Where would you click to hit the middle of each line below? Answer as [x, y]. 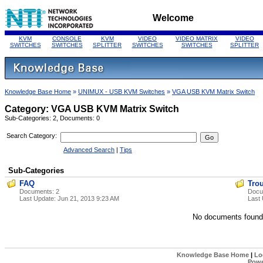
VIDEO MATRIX [197, 38]
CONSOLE [67, 38]
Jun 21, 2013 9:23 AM [88, 199]
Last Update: [38, 199]
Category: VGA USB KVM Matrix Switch [92, 109]
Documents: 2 [39, 192]
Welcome [173, 18]
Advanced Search [89, 150]
